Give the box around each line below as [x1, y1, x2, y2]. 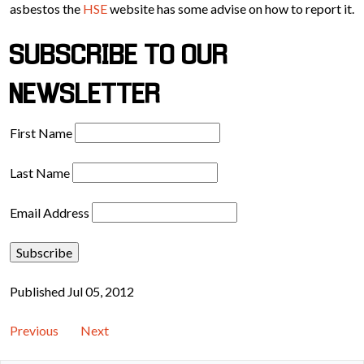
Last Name [10, 165, 70, 180]
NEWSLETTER [10, 84, 161, 109]
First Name [10, 125, 72, 141]
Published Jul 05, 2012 [10, 284, 134, 299]
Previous [10, 323, 58, 338]
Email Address [10, 205, 89, 220]
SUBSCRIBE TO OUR [10, 45, 228, 70]
